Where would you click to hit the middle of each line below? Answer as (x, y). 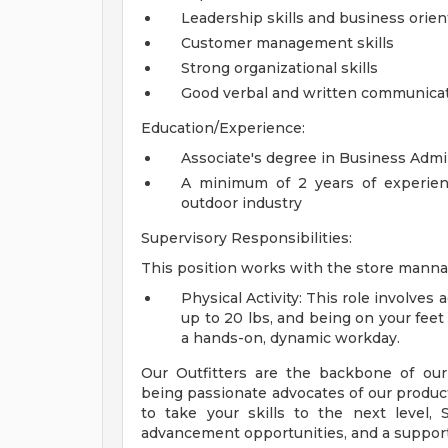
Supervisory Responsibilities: (246, 238)
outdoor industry (241, 203)
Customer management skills (287, 43)
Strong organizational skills (279, 68)
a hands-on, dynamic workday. (290, 338)
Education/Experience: (223, 128)
